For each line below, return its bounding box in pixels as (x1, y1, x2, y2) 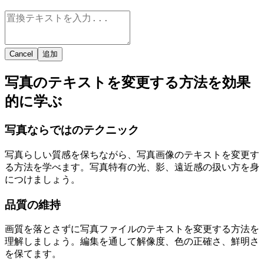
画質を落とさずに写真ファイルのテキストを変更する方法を (5, 224, 259, 235)
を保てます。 (5, 249, 61, 259)
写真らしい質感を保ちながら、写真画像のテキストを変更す (5, 149, 259, 160)
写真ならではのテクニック (5, 124, 139, 137)
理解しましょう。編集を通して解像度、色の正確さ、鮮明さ (5, 236, 259, 247)
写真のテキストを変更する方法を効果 (5, 75, 250, 91)
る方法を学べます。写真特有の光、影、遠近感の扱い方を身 (5, 161, 259, 172)
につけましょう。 (5, 174, 80, 184)
